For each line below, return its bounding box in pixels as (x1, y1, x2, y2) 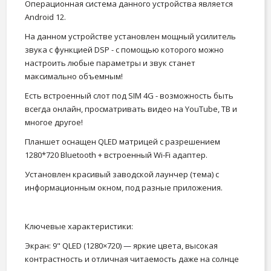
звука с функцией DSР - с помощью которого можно (25, 44, 224, 56)
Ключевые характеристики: (25, 221, 133, 232)
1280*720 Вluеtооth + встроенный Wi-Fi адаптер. (25, 149, 207, 161)
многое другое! (25, 117, 83, 128)
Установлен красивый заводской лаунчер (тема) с (25, 169, 219, 180)
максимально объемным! (25, 71, 123, 82)
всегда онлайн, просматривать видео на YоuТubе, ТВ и (25, 103, 237, 115)
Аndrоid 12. (25, 11, 66, 23)
